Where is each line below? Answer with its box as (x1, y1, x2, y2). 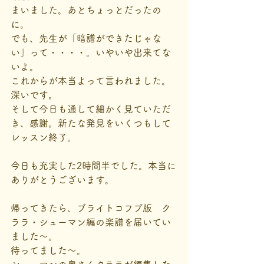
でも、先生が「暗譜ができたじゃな (11, 34, 161, 43)
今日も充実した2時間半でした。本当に (11, 161, 176, 170)
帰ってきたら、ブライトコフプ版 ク (11, 203, 171, 213)
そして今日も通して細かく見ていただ (11, 104, 171, 114)
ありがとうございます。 (11, 175, 114, 184)
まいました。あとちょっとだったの (11, 5, 161, 15)
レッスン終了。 (11, 133, 77, 142)
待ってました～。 (11, 246, 86, 255)
